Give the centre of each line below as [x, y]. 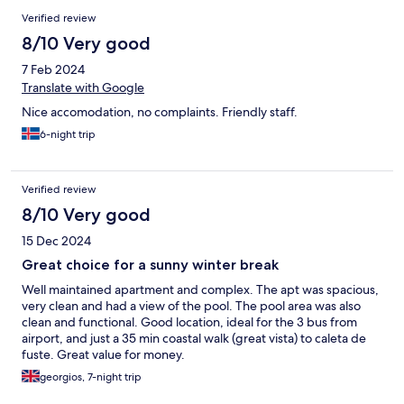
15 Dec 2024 [56, 241]
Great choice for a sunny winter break [150, 265]
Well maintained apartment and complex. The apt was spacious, [200, 290]
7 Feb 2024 [53, 70]
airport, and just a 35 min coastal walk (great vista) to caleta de [194, 339]
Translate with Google [83, 88]
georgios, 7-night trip [91, 377]
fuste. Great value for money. [103, 355]
